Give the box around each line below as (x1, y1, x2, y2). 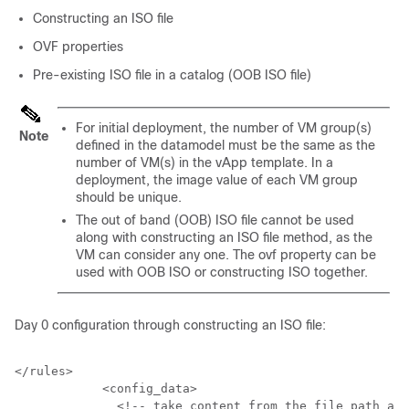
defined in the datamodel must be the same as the (76, 138, 375, 152)
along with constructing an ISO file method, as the (76, 230, 372, 245)
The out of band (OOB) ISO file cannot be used (76, 213, 354, 227)
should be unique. (76, 190, 182, 204)
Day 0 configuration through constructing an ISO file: (15, 318, 326, 332)
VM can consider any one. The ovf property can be (76, 247, 376, 262)
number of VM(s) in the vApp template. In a (76, 155, 333, 170)
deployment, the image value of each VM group (76, 173, 358, 187)
